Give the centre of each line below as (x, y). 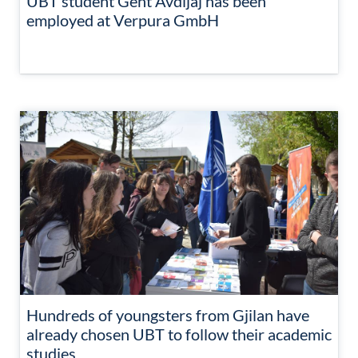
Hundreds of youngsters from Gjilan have (168, 315)
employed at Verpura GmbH (123, 20)
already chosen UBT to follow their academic (179, 334)
